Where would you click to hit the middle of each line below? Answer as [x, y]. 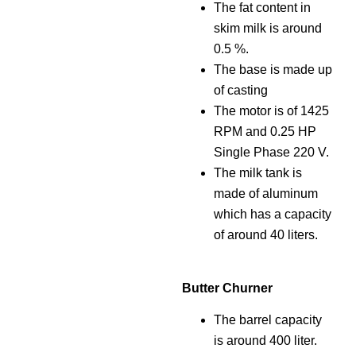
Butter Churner [227, 288]
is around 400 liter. [265, 341]
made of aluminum [265, 194]
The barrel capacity [267, 320]
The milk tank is [257, 173]
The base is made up [273, 70]
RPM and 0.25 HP [265, 132]
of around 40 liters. [265, 235]
